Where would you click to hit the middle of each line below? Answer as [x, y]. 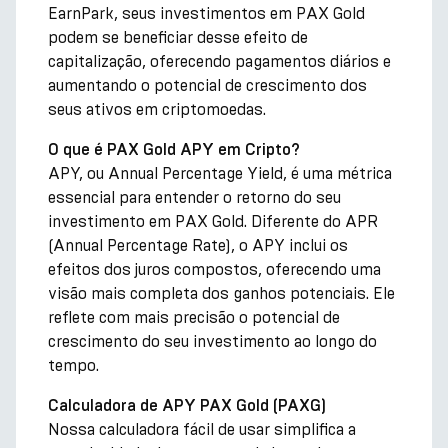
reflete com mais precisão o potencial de [194, 317]
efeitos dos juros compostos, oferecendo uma [214, 269]
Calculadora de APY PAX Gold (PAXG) [187, 406]
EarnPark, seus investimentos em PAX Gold [206, 13]
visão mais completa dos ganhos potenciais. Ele [221, 293]
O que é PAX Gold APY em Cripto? [174, 150]
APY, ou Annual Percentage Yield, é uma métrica [220, 173]
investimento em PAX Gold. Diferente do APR [213, 221]
